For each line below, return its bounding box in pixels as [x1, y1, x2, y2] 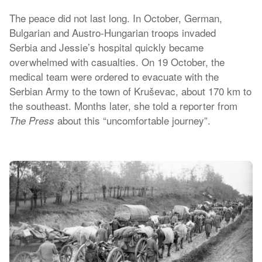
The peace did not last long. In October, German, [9, 11, 222, 25]
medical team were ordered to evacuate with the [9, 69, 219, 84]
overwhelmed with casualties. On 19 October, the [9, 54, 225, 69]
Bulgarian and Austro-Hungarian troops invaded [9, 25, 216, 40]
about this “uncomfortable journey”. [54, 113, 211, 127]
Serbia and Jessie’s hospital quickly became [9, 40, 204, 54]
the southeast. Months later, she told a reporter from [9, 98, 237, 113]
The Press [9, 113, 54, 127]
